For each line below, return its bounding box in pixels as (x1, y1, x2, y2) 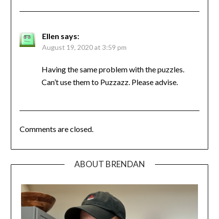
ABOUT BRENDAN (74, 159, 145, 170)
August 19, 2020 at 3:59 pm (42, 43, 127, 52)
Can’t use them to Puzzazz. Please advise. (41, 77, 178, 87)
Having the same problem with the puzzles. (41, 65, 184, 74)
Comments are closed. (19, 124, 93, 134)
